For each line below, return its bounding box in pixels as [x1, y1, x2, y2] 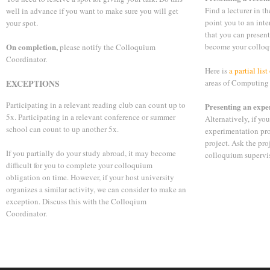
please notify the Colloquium [58, 42, 155, 52]
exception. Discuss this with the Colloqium [6, 196, 146, 207]
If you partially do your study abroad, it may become [6, 148, 176, 159]
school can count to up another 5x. [6, 124, 119, 134]
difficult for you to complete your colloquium [6, 160, 152, 171]
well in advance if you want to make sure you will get [6, 5, 178, 16]
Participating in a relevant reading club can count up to [6, 99, 186, 110]
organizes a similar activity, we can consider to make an [6, 184, 186, 195]
